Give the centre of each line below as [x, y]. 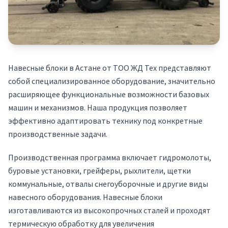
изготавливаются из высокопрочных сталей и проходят [109, 210]
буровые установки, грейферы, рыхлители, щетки [99, 170]
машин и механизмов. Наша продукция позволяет [98, 107]
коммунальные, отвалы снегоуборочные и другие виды [108, 184]
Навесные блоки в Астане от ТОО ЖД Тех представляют [110, 68]
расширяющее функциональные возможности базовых [109, 94]
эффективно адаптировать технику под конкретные [105, 121]
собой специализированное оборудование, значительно [112, 81]
